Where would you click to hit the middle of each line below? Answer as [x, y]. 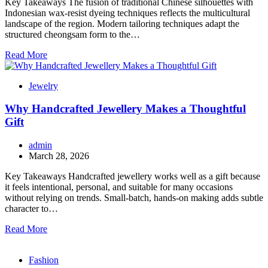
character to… [31, 209]
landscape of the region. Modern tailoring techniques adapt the [122, 23]
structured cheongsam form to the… [72, 34]
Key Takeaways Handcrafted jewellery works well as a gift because [133, 176]
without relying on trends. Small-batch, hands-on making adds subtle [134, 198]
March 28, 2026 [59, 156]
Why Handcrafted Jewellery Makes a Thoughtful [125, 109]
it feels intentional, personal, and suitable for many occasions [119, 187]
